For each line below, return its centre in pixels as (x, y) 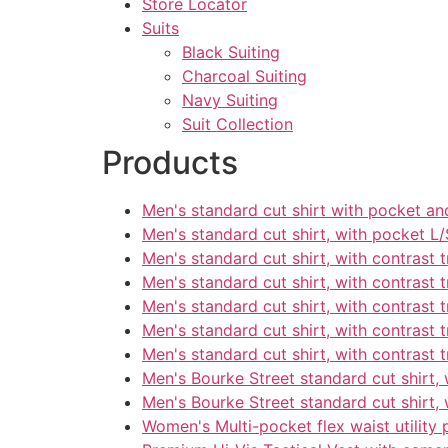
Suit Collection (237, 124)
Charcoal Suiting (244, 76)
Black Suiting (231, 52)
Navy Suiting (230, 100)
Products (170, 163)
